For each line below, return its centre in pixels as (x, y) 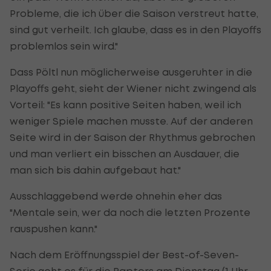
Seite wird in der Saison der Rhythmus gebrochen (132, 137)
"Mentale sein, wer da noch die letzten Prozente (130, 212)
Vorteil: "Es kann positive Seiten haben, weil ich (126, 104)
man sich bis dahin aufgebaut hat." (95, 170)
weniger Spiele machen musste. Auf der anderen (131, 121)
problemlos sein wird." (64, 46)
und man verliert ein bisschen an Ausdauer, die (125, 153)
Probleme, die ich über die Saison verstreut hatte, (134, 13)
